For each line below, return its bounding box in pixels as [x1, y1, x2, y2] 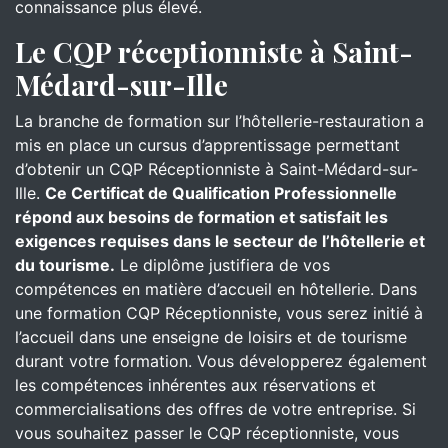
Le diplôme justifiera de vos [115, 255, 330, 275]
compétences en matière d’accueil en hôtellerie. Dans [15, 279, 417, 299]
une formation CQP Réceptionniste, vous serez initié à [15, 303, 423, 323]
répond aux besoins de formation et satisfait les [15, 207, 388, 227]
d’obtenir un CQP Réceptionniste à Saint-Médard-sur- [15, 159, 418, 179]
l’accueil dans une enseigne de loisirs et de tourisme [15, 327, 407, 347]
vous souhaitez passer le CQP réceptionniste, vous [15, 423, 399, 443]
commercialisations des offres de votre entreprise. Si [15, 399, 416, 419]
